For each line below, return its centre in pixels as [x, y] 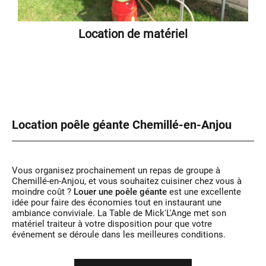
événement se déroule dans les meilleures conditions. [119, 235]
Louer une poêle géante [120, 192]
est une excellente [204, 192]
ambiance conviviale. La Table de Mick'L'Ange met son [119, 213]
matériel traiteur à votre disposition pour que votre [112, 224]
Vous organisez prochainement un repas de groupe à [116, 171]
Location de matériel [133, 34]
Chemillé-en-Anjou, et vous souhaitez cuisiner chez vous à [127, 181]
